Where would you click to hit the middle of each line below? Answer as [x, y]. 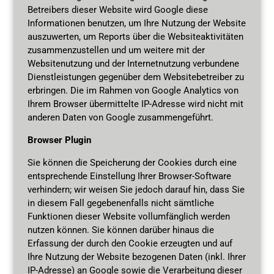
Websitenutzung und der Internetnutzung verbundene [133, 63]
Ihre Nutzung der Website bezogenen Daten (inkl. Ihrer [136, 257]
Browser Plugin [59, 140]
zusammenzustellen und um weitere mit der [116, 50]
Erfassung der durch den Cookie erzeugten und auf [130, 243]
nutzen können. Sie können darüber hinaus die [120, 230]
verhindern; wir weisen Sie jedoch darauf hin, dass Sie [136, 189]
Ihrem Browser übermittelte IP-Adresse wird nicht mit [135, 104]
